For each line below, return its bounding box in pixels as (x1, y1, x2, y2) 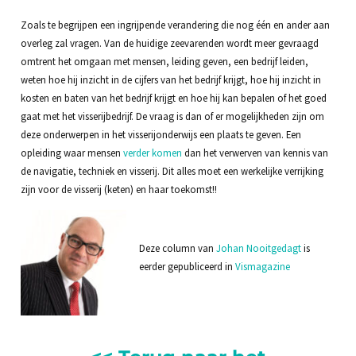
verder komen (122, 145, 182, 159)
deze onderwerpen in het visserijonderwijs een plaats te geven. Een (20, 127, 301, 141)
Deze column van (138, 242, 216, 255)
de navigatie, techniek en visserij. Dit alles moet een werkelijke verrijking (20, 164, 323, 177)
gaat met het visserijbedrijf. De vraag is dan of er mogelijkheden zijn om (20, 109, 324, 122)
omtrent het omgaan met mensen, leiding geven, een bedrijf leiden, (20, 54, 308, 68)
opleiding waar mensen (20, 145, 123, 159)
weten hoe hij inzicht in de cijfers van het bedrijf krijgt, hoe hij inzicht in (20, 72, 321, 86)
